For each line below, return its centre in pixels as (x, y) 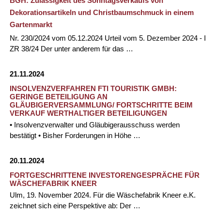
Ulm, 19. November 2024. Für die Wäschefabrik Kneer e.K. (103, 195)
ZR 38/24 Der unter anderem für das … (71, 49)
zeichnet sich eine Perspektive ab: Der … (75, 206)
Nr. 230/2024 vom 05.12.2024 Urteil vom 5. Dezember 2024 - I (108, 38)
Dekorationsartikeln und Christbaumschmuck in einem (102, 12)
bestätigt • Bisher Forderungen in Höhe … (75, 135)
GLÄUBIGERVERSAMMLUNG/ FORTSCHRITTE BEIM (101, 105)
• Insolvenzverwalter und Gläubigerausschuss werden (95, 125)
